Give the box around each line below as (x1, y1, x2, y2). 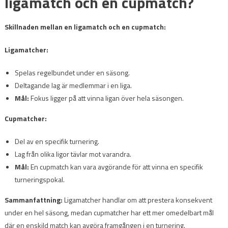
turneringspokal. (14, 174, 65, 185)
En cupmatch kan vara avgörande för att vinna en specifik (28, 161, 203, 172)
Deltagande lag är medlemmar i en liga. (14, 79, 132, 91)
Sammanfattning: (4, 194, 63, 205)
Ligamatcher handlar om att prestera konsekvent (62, 194, 212, 205)
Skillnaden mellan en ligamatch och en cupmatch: (4, 21, 166, 32)
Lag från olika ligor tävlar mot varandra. (14, 148, 131, 159)
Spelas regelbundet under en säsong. (14, 67, 130, 78)
